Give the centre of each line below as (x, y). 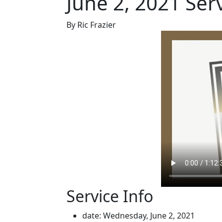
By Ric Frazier (91, 25)
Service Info (110, 196)
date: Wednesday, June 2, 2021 (139, 216)
